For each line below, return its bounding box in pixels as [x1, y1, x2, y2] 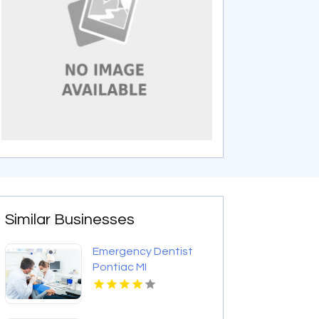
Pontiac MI [93, 261, 147, 273]
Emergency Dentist [93, 246, 194, 258]
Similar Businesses [5, 211, 135, 229]
